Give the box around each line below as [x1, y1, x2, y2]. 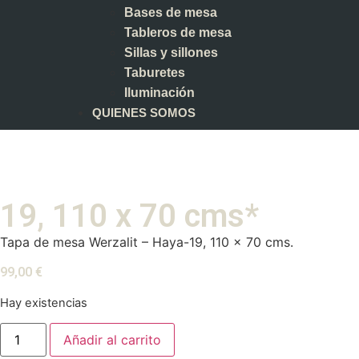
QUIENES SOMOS [92, 106, 196, 119]
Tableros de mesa [124, 26, 232, 39]
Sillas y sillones [124, 46, 218, 59]
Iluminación [124, 86, 195, 99]
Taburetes [124, 66, 185, 79]
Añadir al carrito [63, 332, 162, 349]
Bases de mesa [124, 6, 217, 19]
